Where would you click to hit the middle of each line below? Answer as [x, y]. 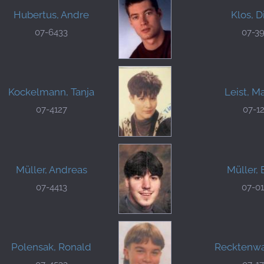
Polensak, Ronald [51, 247]
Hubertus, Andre [51, 14]
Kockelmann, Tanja [51, 92]
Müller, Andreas [51, 169]
